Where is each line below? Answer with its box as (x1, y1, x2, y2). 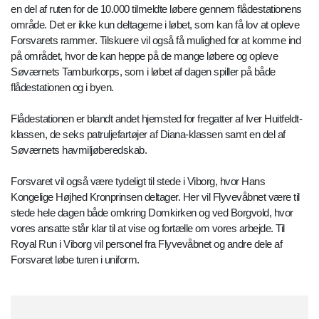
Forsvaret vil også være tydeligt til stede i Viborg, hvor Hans (11, 175, 265, 188)
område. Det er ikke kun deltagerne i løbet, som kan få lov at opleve (11, 19, 299, 31)
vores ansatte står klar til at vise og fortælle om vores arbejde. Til (11, 222, 285, 235)
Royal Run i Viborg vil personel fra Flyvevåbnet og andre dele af (11, 238, 282, 251)
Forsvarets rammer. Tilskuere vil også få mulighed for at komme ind (11, 34, 300, 47)
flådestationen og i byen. (11, 81, 114, 94)
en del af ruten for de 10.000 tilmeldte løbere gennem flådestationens (11, 3, 302, 16)
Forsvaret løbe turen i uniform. (11, 253, 140, 266)
